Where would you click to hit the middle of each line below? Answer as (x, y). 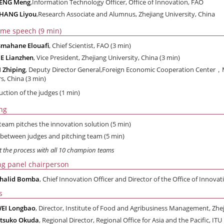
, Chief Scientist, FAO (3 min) (90, 45)
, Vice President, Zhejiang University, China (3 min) (107, 57)
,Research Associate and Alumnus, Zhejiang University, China (126, 14)
